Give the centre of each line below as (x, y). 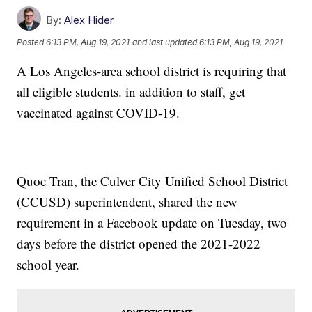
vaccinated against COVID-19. (99, 113)
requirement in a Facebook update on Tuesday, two (152, 223)
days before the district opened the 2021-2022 (139, 244)
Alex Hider (89, 20)
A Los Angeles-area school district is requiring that (152, 71)
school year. (48, 265)
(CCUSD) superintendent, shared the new (127, 202)
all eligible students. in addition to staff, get (131, 92)
